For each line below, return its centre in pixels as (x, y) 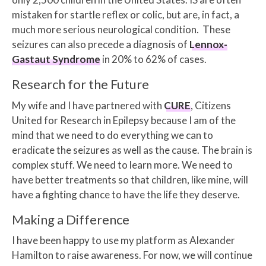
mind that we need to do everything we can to (113, 135)
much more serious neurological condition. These (121, 30)
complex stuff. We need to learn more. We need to (122, 164)
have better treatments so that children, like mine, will (130, 179)
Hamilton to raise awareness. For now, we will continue (132, 255)
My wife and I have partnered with (88, 105)
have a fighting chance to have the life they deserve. (126, 194)
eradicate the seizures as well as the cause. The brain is (132, 150)
